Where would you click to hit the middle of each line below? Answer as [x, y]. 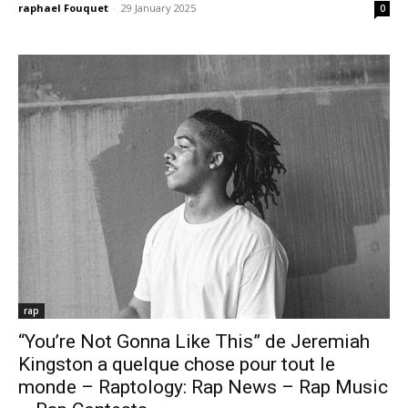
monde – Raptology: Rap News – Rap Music [203, 388]
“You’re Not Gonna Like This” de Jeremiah [194, 342]
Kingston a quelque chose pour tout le [177, 365]
